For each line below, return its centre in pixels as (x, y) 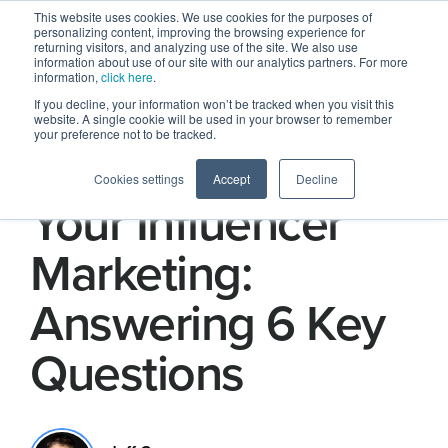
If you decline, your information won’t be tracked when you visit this (214, 103)
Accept (231, 178)
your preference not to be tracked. (125, 133)
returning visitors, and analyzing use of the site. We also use (196, 46)
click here (127, 76)
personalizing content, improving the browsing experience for (199, 31)
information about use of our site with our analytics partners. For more (221, 61)
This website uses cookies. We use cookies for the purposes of (203, 16)
